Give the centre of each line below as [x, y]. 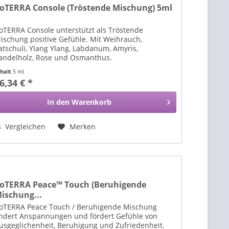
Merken [83, 127]
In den [59, 102]
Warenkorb [92, 102]
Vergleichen [25, 127]
